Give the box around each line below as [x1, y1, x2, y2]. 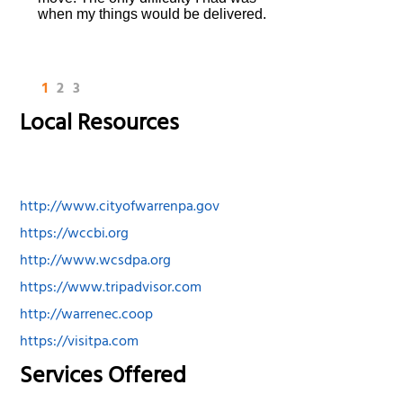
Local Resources [20, 103, 180, 148]
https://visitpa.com [20, 329, 139, 357]
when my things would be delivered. [38, 5, 267, 22]
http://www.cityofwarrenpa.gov [20, 194, 220, 222]
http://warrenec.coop [20, 302, 154, 330]
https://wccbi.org [20, 221, 130, 249]
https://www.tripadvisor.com [20, 275, 202, 303]
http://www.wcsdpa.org [20, 248, 172, 276]
